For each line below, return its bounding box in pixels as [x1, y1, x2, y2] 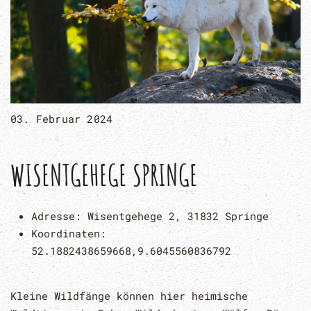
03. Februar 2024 [10, 111, 113, 126]
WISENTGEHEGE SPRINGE [10, 155, 198, 193]
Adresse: [31, 208, 87, 223]
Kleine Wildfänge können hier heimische [10, 288, 248, 303]
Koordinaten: [31, 226, 106, 240]
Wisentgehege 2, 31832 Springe [87, 208, 269, 223]
